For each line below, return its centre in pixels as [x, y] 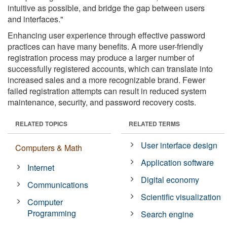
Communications [58, 184]
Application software [178, 162]
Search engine [167, 214]
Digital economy [170, 179]
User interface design [179, 145]
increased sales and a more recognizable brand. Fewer [106, 80]
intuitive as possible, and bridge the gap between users [106, 8]
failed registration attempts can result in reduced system [107, 91]
